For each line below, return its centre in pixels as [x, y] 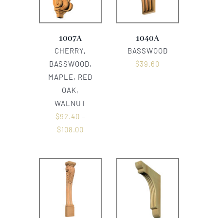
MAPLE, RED [71, 77]
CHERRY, [71, 50]
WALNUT [71, 103]
